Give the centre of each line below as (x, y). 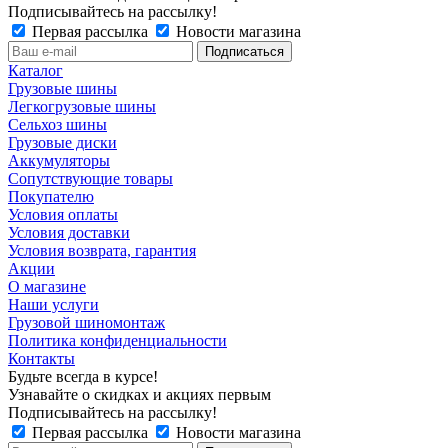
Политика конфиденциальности (117, 341)
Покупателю (51, 197)
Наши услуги (53, 305)
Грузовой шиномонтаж (86, 323)
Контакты (41, 359)
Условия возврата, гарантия (102, 251)
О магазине (47, 287)
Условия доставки (69, 233)
